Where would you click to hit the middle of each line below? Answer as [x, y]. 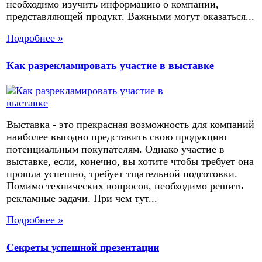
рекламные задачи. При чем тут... [82, 198]
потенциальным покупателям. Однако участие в [116, 149]
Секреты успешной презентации [83, 247]
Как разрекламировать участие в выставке [110, 66]
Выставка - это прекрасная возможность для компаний [130, 124]
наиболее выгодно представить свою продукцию [116, 137]
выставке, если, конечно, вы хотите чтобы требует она [130, 161]
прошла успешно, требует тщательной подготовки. [122, 173]
